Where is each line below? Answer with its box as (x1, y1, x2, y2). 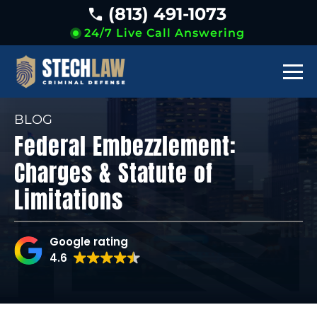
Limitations (14, 183, 123, 217)
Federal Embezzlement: (14, 129, 237, 163)
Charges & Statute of (14, 156, 214, 190)
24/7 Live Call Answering (83, 26, 245, 40)
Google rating (50, 234, 128, 249)
